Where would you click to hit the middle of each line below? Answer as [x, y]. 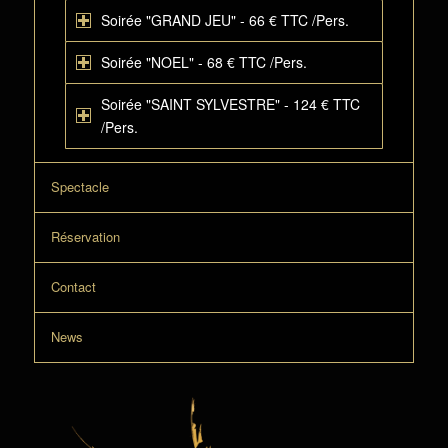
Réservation [85, 236]
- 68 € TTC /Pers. [252, 62]
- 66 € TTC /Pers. [294, 20]
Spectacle [79, 186]
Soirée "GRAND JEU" [168, 20]
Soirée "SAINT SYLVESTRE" [190, 104]
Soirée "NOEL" [147, 62]
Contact [73, 286]
